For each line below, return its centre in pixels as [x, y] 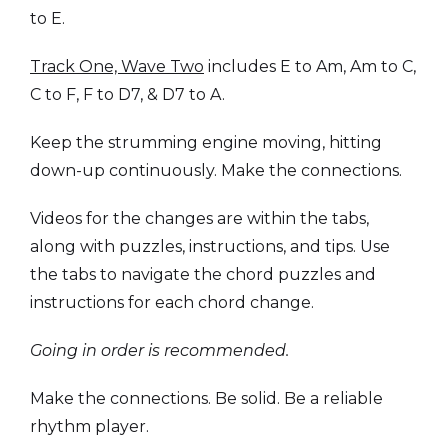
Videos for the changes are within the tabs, [199, 219]
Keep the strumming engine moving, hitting [206, 143]
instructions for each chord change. [172, 303]
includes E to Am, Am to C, [310, 67]
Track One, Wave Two [117, 67]
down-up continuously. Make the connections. [216, 171]
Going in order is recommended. [159, 351]
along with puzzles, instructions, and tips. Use [210, 247]
